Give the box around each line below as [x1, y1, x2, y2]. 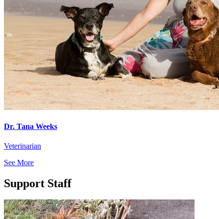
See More [4, 158, 34, 167]
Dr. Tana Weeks [4, 122, 57, 131]
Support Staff [4, 176, 71, 190]
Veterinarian [4, 141, 41, 150]
